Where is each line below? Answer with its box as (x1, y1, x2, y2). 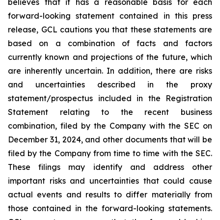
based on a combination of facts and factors (8, 38, 212, 48)
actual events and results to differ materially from (8, 189, 212, 199)
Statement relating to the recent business (8, 107, 212, 117)
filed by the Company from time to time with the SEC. (8, 148, 212, 158)
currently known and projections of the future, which (8, 52, 212, 62)
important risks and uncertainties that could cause (8, 175, 212, 186)
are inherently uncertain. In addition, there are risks (8, 65, 212, 76)
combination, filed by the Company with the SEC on (8, 120, 212, 131)
